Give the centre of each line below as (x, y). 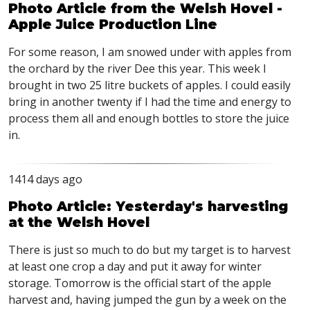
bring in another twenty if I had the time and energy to (150, 102)
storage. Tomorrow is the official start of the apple (140, 283)
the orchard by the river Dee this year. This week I (137, 69)
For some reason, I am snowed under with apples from (150, 52)
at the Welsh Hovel (79, 222)
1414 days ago (45, 179)
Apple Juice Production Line (113, 24)
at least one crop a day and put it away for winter (135, 266)
